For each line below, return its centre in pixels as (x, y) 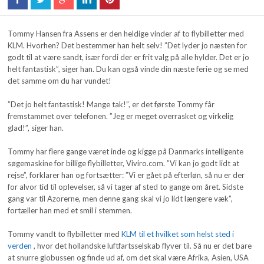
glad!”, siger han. (36, 128)
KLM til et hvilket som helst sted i (178, 234)
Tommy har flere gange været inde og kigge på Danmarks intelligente (126, 152)
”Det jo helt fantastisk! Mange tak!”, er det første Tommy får (111, 105)
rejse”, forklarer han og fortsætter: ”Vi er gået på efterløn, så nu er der (126, 175)
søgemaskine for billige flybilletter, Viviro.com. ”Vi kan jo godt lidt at (124, 164)
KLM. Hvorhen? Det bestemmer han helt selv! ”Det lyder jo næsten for (128, 46)
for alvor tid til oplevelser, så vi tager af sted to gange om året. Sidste (126, 187)
